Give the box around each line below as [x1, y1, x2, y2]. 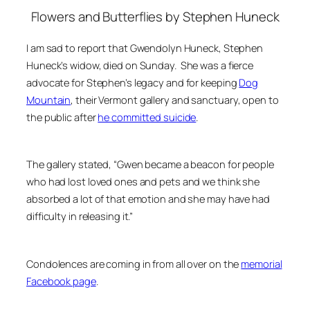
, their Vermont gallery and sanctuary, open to [71, 92, 279, 107]
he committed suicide [98, 109, 197, 124]
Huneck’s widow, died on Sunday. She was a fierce [26, 57, 254, 72]
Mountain [26, 92, 71, 107]
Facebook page [26, 273, 96, 288]
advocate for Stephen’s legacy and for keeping [26, 75, 239, 89]
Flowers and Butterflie [30, 8, 156, 26]
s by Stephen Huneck [156, 8, 280, 26]
